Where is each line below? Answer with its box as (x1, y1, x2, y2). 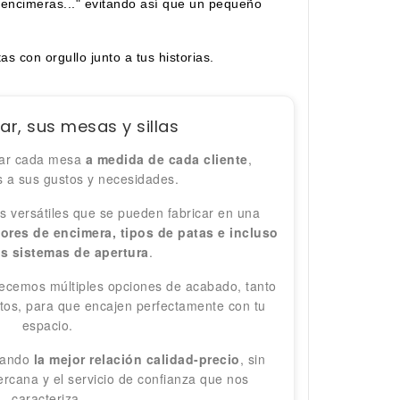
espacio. (21, 316, 73, 335)
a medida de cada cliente (85, 150, 248, 169)
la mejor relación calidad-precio (33, 350, 240, 369)
